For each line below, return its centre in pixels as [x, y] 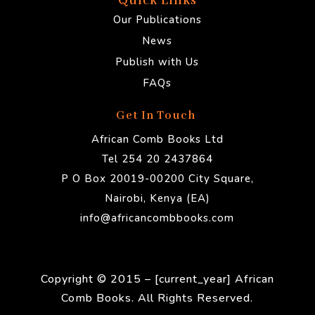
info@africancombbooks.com [157, 218]
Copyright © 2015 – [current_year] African [157, 279]
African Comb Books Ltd [157, 140]
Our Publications [157, 20]
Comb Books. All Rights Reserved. [157, 298]
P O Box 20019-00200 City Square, [157, 179]
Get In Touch [157, 116]
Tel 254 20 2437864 [157, 159]
